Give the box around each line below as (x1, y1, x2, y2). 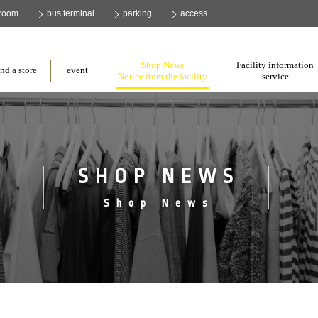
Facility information (236, 60, 314, 70)
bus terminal (47, 9, 95, 18)
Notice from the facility (117, 71, 207, 82)
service (261, 71, 289, 82)
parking (123, 9, 153, 18)
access (180, 9, 208, 18)
